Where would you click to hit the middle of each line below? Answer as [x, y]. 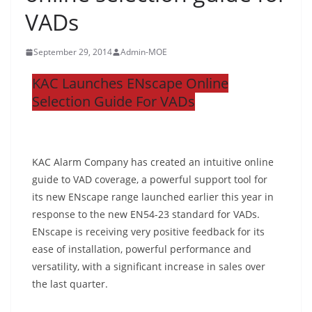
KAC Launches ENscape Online [130, 83]
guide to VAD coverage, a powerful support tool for [150, 179]
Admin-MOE [144, 52]
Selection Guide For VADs [114, 101]
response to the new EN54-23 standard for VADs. [146, 214]
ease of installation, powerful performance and [142, 249]
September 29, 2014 [73, 52]
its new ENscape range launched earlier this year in [153, 197]
